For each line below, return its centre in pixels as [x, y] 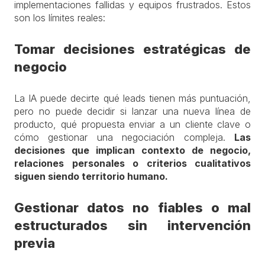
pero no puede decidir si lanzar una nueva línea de [132, 111]
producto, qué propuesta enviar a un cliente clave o [132, 124]
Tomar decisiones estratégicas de [132, 49]
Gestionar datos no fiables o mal [132, 208]
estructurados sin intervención [132, 225]
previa [35, 243]
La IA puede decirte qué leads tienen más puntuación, [132, 98]
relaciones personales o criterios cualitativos [132, 163]
